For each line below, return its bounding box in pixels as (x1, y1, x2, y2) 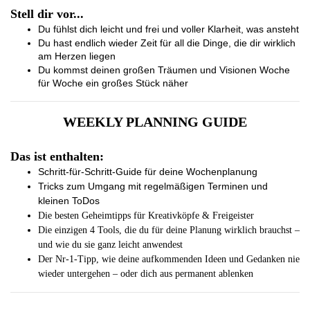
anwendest (143, 239, 183, 250)
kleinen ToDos (38, 195, 100, 206)
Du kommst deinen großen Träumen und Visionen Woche (38, 64, 290, 75)
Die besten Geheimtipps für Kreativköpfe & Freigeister (38, 210, 254, 221)
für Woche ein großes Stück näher (38, 77, 188, 89)
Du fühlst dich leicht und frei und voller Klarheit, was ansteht (38, 24, 299, 35)
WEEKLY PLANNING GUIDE (63, 114, 247, 129)
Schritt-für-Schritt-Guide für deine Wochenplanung (38, 166, 257, 177)
